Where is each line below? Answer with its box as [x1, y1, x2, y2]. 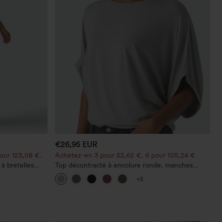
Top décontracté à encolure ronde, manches [55, 161, 193, 169]
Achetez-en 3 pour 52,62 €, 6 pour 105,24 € [55, 151, 196, 159]
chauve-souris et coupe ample [55, 168, 149, 177]
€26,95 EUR [55, 139, 98, 149]
